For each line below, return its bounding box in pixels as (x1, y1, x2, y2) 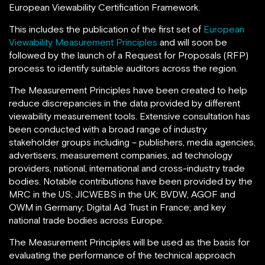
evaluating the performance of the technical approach (9, 250, 235, 260)
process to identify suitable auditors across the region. (9, 63, 238, 73)
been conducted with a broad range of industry (9, 124, 207, 134)
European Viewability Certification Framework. (9, 2, 201, 12)
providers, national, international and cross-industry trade (9, 163, 245, 173)
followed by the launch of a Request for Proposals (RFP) (9, 50, 248, 60)
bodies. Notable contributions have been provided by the (9, 176, 253, 186)
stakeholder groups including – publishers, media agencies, (9, 137, 256, 147)
